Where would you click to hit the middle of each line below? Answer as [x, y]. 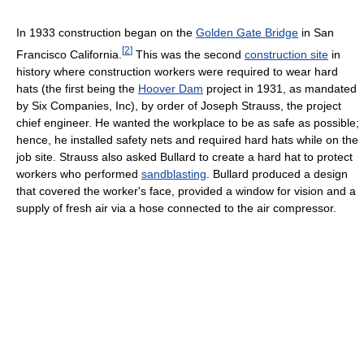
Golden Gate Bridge [247, 33]
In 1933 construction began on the [106, 33]
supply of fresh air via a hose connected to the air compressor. [176, 208]
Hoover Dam [171, 88]
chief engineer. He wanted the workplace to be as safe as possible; [188, 122]
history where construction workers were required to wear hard [177, 71]
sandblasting [174, 173]
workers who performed [79, 173]
